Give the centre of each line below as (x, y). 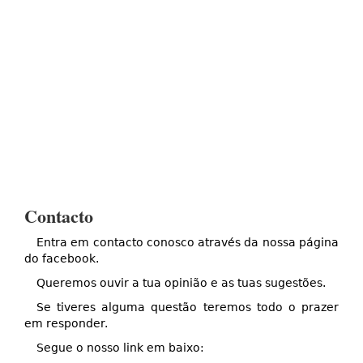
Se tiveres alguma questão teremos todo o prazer (188, 307)
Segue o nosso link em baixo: (122, 348)
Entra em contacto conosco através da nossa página (188, 243)
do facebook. (62, 259)
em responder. (66, 324)
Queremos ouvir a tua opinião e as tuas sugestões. (181, 283)
